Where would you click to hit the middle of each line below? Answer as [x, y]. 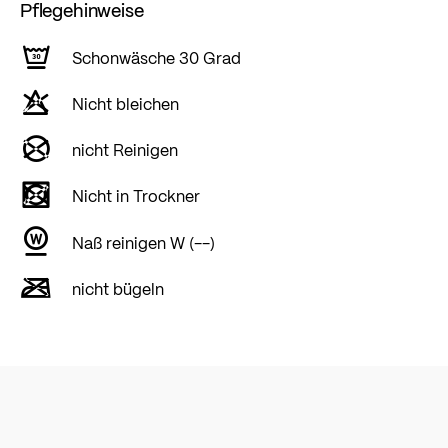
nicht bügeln [118, 288]
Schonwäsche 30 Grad [156, 57]
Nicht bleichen [125, 104]
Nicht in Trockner [136, 196]
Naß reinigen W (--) [143, 242]
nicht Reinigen [125, 150]
